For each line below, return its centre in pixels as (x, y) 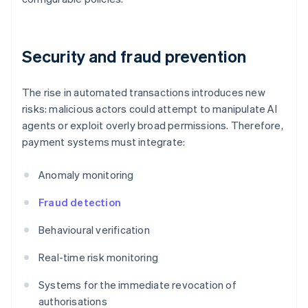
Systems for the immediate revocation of (137, 285)
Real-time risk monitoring (98, 257)
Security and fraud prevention (134, 56)
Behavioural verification (94, 230)
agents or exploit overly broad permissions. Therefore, (153, 125)
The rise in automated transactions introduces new (144, 92)
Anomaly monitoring (86, 175)
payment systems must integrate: (104, 142)
